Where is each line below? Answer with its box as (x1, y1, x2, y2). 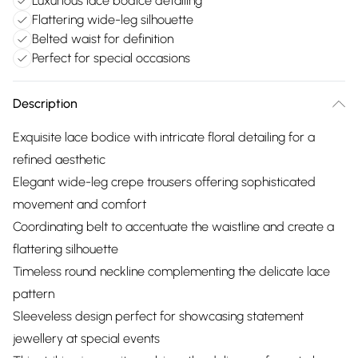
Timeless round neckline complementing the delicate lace (13, 264, 330, 279)
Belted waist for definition (32, 31, 173, 46)
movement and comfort (13, 197, 146, 212)
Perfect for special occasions (32, 50, 190, 66)
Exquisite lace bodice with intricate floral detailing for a (13, 129, 315, 145)
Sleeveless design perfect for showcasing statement (13, 308, 304, 324)
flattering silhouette (13, 241, 118, 257)
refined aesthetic (13, 152, 105, 167)
